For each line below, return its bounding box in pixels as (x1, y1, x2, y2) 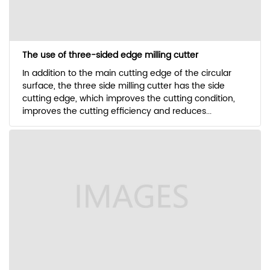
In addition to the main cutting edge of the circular (22, 66, 231, 81)
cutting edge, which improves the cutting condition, (22, 92, 235, 106)
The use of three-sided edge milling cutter (22, 48, 198, 63)
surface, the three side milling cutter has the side (22, 79, 225, 93)
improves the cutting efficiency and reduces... (22, 104, 212, 119)
